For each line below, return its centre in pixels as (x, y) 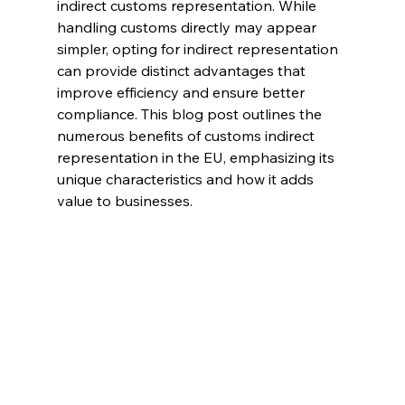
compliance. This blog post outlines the (191, 114)
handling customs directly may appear (188, 27)
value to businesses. (124, 201)
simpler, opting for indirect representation (199, 49)
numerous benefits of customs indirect (187, 136)
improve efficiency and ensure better (182, 92)
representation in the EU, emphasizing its (197, 157)
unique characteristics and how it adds (187, 179)
